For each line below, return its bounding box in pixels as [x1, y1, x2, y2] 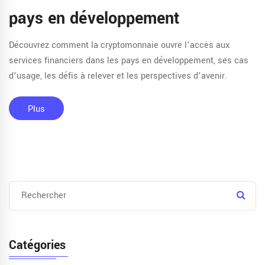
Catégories [9, 237, 66, 254]
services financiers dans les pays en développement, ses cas [9, 54, 248, 67]
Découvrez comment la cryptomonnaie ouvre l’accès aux [9, 39, 230, 52]
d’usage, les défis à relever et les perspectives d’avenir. [9, 70, 227, 83]
